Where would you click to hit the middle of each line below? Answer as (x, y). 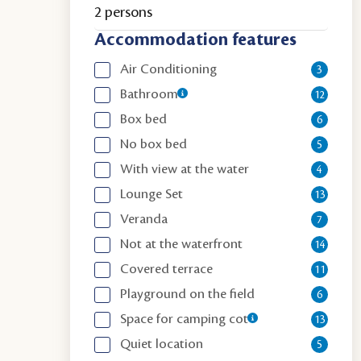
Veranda (144, 219)
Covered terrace (167, 269)
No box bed (154, 144)
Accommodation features (196, 40)
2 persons (124, 12)
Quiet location (162, 344)
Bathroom (149, 94)
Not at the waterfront (182, 244)
